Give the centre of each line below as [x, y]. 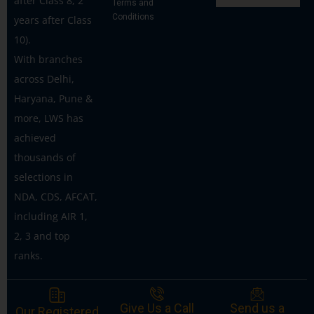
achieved [35, 138]
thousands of [45, 158]
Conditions [134, 17]
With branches [48, 60]
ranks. [28, 256]
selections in [43, 177]
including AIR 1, [51, 217]
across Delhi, [44, 79]
